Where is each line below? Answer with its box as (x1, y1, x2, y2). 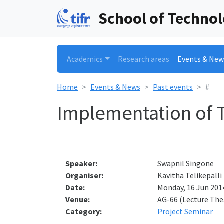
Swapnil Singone (157, 158, 214, 168)
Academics (67, 54, 103, 64)
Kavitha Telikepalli (157, 170, 222, 180)
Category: (65, 206, 102, 216)
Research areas (117, 54, 169, 64)
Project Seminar (157, 206, 213, 216)
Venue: (65, 194, 90, 204)
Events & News (90, 82, 140, 92)
